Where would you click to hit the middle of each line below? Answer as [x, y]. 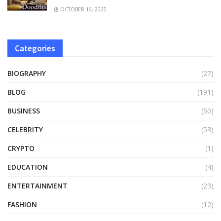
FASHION [22, 204]
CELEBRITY [25, 129]
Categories [35, 48]
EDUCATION [28, 167]
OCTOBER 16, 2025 [83, 9]
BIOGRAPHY [27, 73]
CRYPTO [21, 148]
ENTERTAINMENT [37, 185]
